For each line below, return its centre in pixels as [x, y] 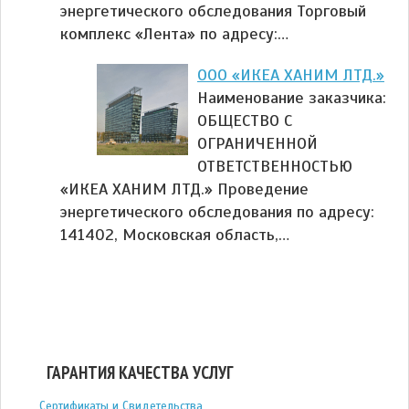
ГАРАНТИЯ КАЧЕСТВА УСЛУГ [140, 373]
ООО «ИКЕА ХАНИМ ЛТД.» [291, 74]
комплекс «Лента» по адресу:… [174, 33]
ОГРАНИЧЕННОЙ [257, 143]
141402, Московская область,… [175, 234]
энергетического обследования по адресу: [217, 211]
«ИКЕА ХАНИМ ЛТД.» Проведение [184, 189]
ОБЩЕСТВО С [245, 120]
